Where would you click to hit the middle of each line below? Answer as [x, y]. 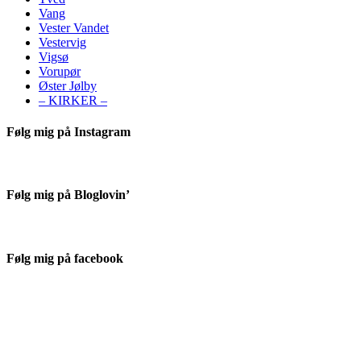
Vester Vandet [74, 27]
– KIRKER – [73, 100]
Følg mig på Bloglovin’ [68, 195]
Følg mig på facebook [65, 258]
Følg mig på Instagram [68, 131]
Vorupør [60, 71]
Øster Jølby [68, 85]
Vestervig [62, 42]
